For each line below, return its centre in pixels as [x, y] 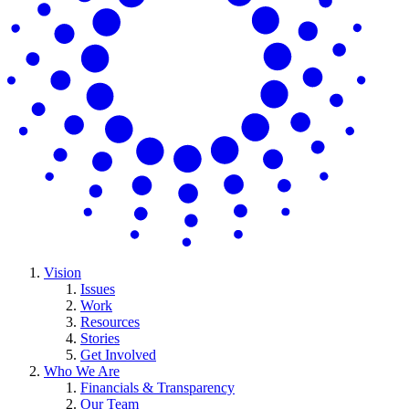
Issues [98, 289]
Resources [110, 322]
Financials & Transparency [157, 388]
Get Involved [118, 355]
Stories [100, 339]
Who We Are [82, 372]
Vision [63, 273]
